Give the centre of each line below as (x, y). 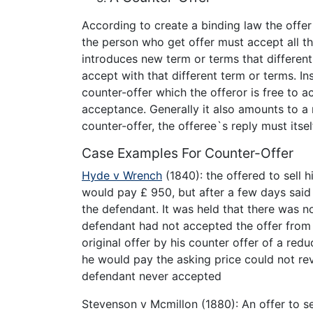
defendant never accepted (152, 276)
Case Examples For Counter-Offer (188, 153)
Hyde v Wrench (122, 176)
